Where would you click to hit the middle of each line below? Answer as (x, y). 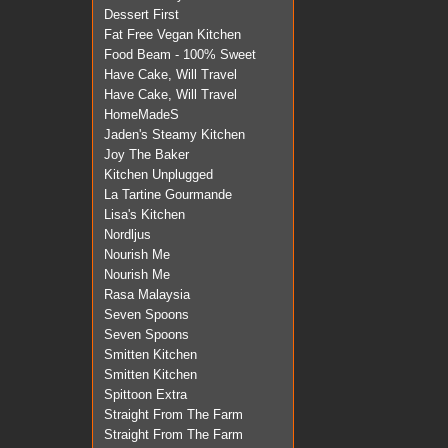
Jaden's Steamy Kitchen (174, 135)
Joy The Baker (146, 155)
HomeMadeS (141, 115)
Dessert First (141, 15)
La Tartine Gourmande (168, 195)
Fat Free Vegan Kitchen (172, 35)
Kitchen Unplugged (158, 175)
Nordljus (127, 235)
